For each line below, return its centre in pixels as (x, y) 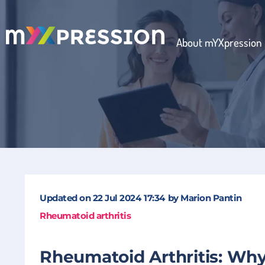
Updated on (66, 198)
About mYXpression (219, 42)
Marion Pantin (211, 198)
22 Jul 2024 (117, 198)
